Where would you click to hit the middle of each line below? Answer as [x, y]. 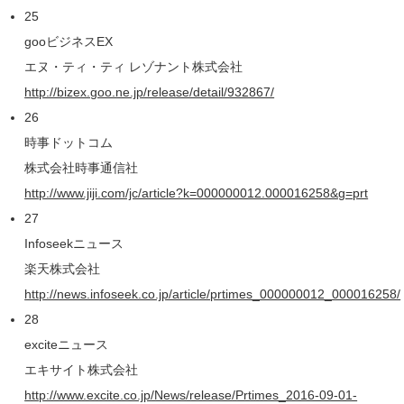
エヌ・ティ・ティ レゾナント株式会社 [134, 67]
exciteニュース [67, 345]
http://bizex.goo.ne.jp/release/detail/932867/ [150, 92]
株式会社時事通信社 [82, 168]
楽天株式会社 [63, 269]
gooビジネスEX [69, 42]
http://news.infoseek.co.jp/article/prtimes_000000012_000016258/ [213, 294]
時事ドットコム [69, 143]
